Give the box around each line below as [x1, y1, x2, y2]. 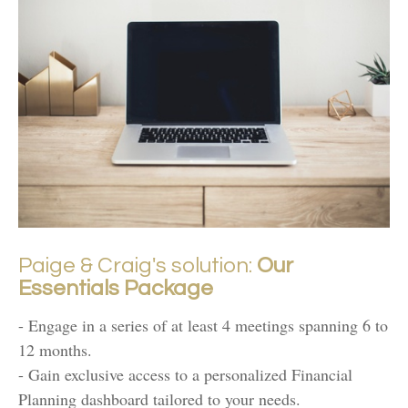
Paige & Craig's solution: [18, 254, 257, 278]
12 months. [18, 339, 92, 362]
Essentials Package [18, 277, 213, 301]
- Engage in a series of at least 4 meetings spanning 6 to [18, 314, 388, 337]
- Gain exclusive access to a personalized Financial [18, 363, 352, 386]
